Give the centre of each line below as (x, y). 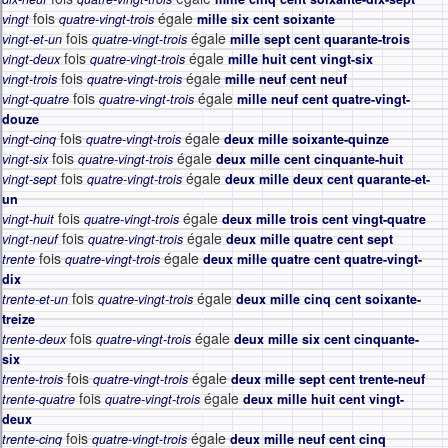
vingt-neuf (30, 239)
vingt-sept (29, 179)
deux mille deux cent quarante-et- (327, 179)
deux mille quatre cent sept (309, 239)
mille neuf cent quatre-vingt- (323, 99)
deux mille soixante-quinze (306, 139)
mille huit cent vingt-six (300, 59)
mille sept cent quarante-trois (320, 39)
